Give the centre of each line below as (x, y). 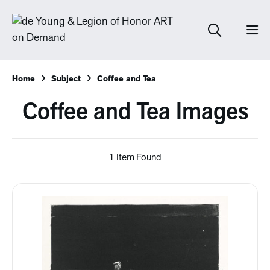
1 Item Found (135, 158)
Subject (66, 79)
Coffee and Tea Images (135, 113)
